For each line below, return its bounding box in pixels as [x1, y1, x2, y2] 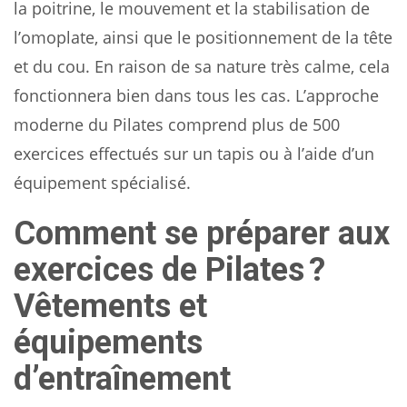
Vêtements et [14, 286, 207, 325]
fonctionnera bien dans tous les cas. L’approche [14, 84, 379, 106]
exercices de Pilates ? [14, 250, 325, 289]
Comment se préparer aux [14, 213, 390, 253]
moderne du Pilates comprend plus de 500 [14, 113, 340, 135]
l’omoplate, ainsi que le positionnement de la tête [14, 25, 392, 48]
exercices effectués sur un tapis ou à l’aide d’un [14, 142, 374, 164]
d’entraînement [14, 359, 231, 398]
